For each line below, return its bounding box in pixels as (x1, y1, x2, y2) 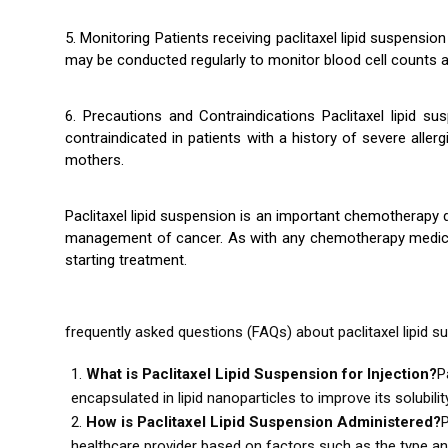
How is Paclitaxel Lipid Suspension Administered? (85, 412, 441, 431)
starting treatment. (65, 251, 187, 270)
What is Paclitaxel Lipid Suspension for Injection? (85, 364, 437, 383)
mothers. (65, 151, 124, 170)
